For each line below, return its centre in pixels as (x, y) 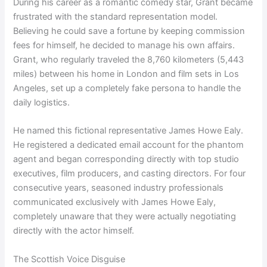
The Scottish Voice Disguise (69, 259)
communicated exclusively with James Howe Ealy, (115, 202)
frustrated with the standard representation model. (116, 16)
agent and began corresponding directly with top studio (126, 159)
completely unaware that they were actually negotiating (125, 217)
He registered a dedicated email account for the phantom (129, 145)
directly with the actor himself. (74, 231)
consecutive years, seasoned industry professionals (119, 188)
